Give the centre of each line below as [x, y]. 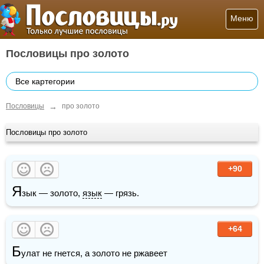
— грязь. [121, 193]
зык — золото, [52, 193]
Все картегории [45, 81]
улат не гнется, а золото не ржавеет [94, 253]
